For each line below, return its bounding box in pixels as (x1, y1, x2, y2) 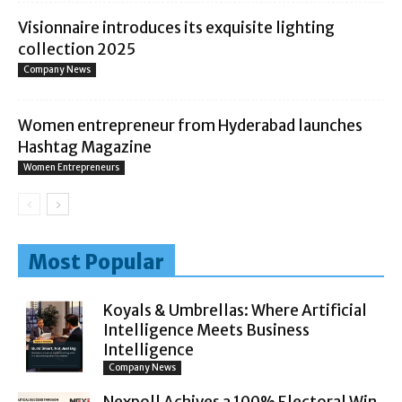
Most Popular (29, 249, 164, 275)
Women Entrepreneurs (23, 162, 119, 174)
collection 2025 (18, 39, 135, 60)
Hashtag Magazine (18, 137, 152, 158)
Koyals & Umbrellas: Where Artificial (103, 301, 367, 321)
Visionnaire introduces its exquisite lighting (18, 18, 335, 39)
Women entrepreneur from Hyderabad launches (18, 116, 363, 136)
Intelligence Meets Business (103, 320, 310, 341)
